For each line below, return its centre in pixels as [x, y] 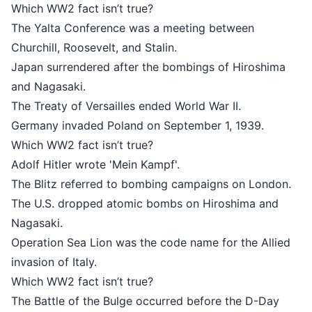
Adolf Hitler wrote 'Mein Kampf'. [210, 164]
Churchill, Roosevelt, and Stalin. [208, 47]
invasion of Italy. [168, 262]
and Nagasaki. [163, 86]
